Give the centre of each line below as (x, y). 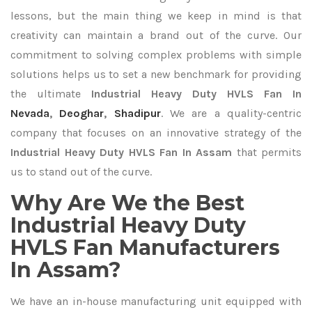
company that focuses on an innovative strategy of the (156, 133)
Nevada (30, 113)
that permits (267, 152)
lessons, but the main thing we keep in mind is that (156, 16)
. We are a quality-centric (231, 113)
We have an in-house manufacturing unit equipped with (156, 301)
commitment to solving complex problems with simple (156, 55)
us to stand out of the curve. (81, 172)
